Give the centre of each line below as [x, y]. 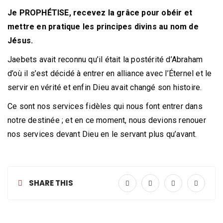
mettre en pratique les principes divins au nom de [103, 27]
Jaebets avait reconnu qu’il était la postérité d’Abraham [105, 60]
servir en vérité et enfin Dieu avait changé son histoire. [105, 88]
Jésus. [20, 41]
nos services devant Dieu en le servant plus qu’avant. [102, 134]
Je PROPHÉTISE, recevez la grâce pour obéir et [100, 13]
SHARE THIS [50, 183]
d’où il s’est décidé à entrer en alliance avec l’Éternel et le [110, 74]
